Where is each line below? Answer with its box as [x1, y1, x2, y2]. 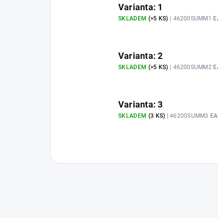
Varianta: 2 [118, 51, 163, 61]
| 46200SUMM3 [165, 112, 210, 120]
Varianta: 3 [118, 99, 163, 110]
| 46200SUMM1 [168, 15, 214, 22]
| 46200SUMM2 [168, 64, 214, 71]
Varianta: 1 [118, 2, 163, 13]
